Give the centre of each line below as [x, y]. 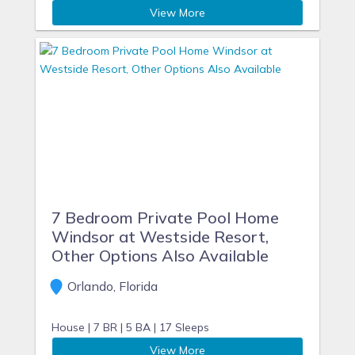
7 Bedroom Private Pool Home [165, 218]
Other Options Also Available [160, 256]
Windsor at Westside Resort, [160, 237]
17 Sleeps [184, 327]
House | [71, 327]
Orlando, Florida [111, 286]
